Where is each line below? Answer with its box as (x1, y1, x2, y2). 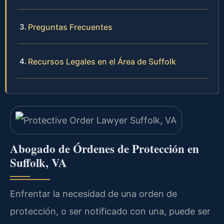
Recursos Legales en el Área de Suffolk (28, 56, 176, 66)
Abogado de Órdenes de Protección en (10, 140, 199, 157)
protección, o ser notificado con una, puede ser (10, 206, 210, 217)
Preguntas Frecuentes (28, 21, 112, 32)
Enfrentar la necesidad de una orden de (10, 188, 177, 199)
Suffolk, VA (10, 154, 67, 171)
